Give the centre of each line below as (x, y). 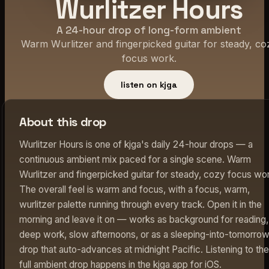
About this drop (63, 122)
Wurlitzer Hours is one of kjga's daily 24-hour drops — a (136, 144)
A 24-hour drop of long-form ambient (149, 30)
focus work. (149, 58)
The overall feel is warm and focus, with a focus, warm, (134, 189)
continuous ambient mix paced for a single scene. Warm (135, 159)
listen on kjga (149, 84)
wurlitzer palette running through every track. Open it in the (141, 204)
